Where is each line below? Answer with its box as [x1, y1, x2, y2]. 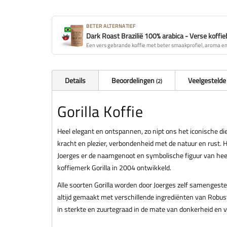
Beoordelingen [111, 74, 156, 86]
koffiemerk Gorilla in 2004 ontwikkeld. [57, 162, 171, 173]
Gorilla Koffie [57, 99, 143, 123]
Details [65, 74, 86, 86]
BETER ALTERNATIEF [86, 22, 136, 30]
